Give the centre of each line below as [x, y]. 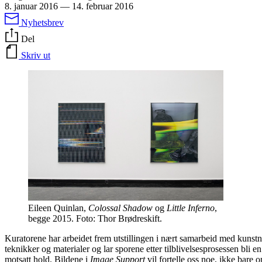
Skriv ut [36, 55]
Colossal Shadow [120, 208]
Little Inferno [191, 208]
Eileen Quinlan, [58, 208]
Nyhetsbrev [42, 22]
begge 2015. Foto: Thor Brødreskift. [95, 218]
